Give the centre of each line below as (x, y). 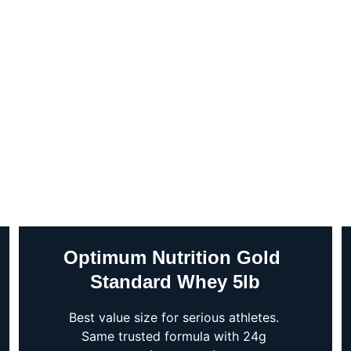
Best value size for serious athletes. (175, 317)
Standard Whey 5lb (175, 282)
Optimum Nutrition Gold (175, 257)
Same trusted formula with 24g (175, 336)
